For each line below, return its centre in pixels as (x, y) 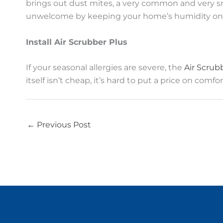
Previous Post (63, 125)
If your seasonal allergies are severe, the (105, 68)
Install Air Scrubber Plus (77, 42)
